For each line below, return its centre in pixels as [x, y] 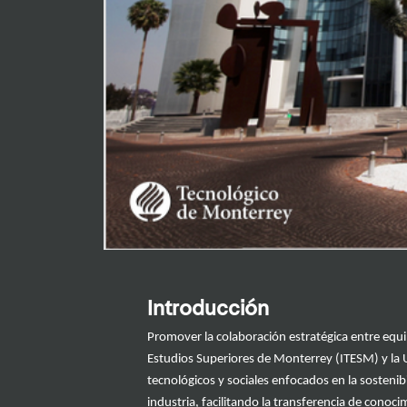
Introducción [208, 310]
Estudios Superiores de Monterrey [240, 360]
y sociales [245, 382]
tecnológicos [181, 382]
